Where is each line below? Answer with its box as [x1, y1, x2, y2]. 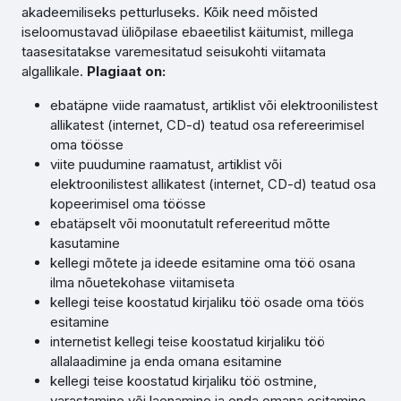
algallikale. [21, 63, 87, 80]
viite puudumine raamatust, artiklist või [50, 156, 282, 173]
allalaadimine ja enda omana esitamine [50, 353, 282, 370]
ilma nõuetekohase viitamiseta [50, 274, 235, 291]
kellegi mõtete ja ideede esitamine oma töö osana [50, 254, 355, 271]
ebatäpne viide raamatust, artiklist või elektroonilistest [50, 97, 378, 114]
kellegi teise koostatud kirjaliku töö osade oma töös [50, 294, 364, 311]
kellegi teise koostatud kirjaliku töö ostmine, [50, 372, 317, 389]
